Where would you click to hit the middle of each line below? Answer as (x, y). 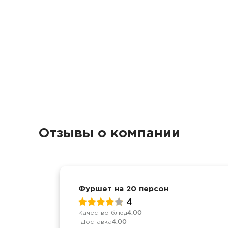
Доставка (96, 222)
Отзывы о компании (109, 134)
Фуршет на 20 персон (123, 189)
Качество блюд (103, 213)
